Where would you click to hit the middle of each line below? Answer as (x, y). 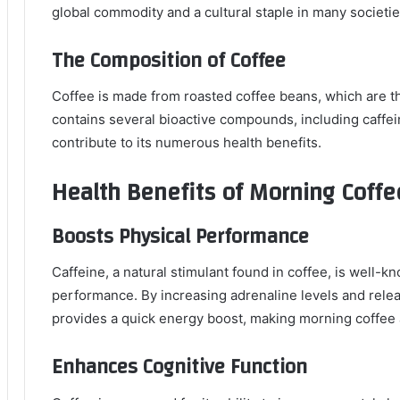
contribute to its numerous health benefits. (187, 142)
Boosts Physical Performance (180, 236)
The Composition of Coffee (169, 60)
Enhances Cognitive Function (179, 367)
